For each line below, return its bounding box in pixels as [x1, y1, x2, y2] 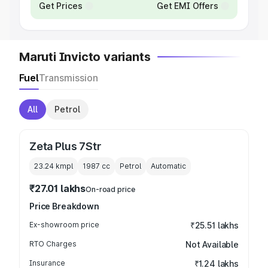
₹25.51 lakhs [190, 220, 239, 230]
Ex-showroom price [29, 220, 99, 229]
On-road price [86, 185, 135, 194]
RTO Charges [29, 239, 77, 248]
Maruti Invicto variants [19, 50, 151, 64]
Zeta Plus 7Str [29, 140, 101, 153]
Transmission [39, 72, 98, 84]
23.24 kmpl [34, 162, 73, 170]
